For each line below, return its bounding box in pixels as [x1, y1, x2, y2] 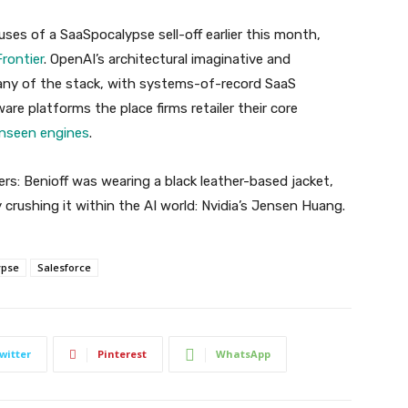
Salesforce [37, 260, 91, 274]
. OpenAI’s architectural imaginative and [44, 51, 291, 67]
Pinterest [97, 347, 147, 361]
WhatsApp [216, 347, 270, 361]
